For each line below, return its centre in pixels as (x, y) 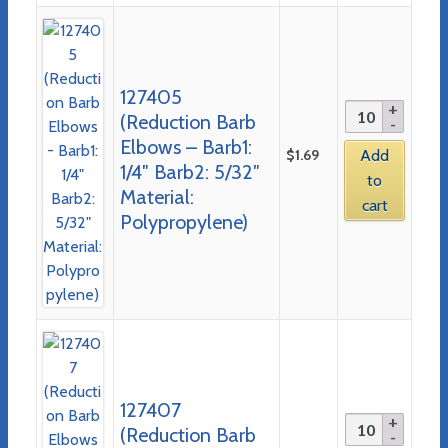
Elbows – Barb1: (185, 146)
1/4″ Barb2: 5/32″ (189, 171)
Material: (156, 196)
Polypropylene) (183, 221)
